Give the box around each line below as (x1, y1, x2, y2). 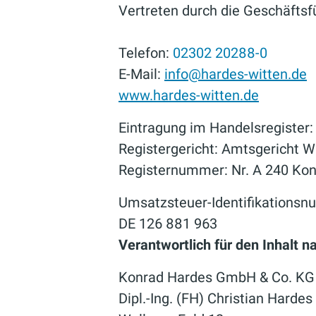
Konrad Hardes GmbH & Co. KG (119, 269, 315, 286)
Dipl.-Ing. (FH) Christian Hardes (119, 290, 312, 307)
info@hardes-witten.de (164, 66, 307, 83)
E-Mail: (119, 66, 164, 83)
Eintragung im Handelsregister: (119, 119, 313, 136)
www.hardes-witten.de (119, 87, 259, 104)
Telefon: (119, 44, 173, 61)
